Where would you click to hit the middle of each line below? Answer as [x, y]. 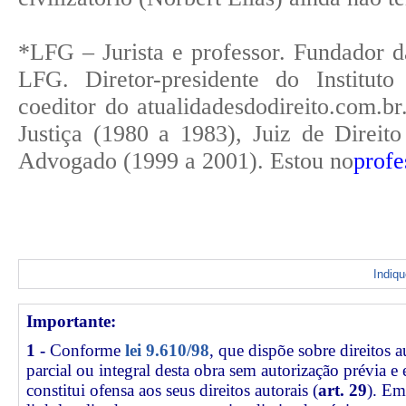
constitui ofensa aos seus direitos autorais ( [172, 390]
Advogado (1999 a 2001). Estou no [186, 160]
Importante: [71, 321]
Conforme [87, 350]
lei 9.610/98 [167, 350]
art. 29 [343, 390]
